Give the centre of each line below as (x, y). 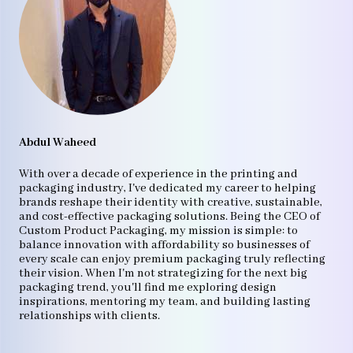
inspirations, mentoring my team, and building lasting (165, 301)
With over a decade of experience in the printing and (158, 174)
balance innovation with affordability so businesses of (164, 245)
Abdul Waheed (58, 143)
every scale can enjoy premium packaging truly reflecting (172, 259)
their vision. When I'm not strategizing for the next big (163, 273)
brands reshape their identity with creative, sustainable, (171, 202)
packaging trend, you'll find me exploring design (148, 287)
